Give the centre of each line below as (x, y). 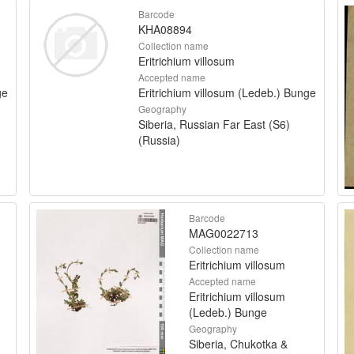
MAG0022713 (224, 233)
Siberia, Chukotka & (238, 343)
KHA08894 (165, 29)
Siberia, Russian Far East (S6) (214, 124)
